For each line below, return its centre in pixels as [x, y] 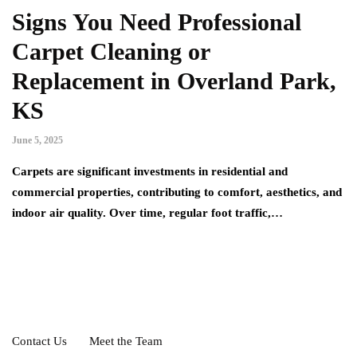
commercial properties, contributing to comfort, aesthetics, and [177, 192]
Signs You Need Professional [157, 22]
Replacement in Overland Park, [174, 81]
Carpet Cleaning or [111, 52]
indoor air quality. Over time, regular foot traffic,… [147, 213]
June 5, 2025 [37, 141]
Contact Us [39, 341]
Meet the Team [126, 341]
